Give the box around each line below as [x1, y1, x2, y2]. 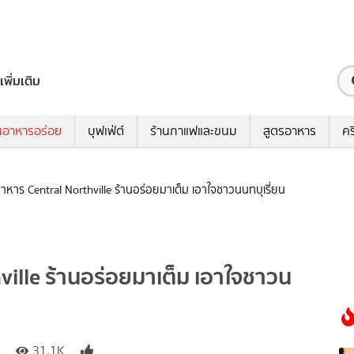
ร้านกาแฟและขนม [150, 122, 237, 141]
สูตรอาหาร [263, 122, 316, 141]
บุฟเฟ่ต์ [88, 122, 124, 141]
